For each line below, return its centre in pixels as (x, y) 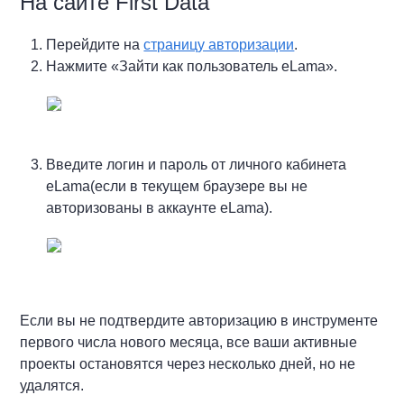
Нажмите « (83, 66)
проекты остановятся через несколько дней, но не (188, 363)
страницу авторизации (219, 44)
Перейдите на (95, 44)
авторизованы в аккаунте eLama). (160, 207)
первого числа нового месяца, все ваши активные (189, 342)
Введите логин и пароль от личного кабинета (197, 164)
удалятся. (52, 385)
